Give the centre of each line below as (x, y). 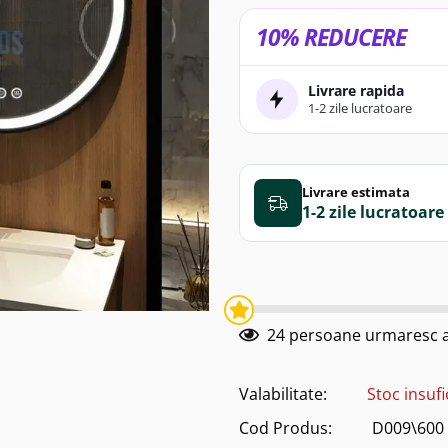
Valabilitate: (283, 394)
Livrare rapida (355, 91)
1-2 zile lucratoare (359, 108)
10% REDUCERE (331, 36)
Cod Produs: (285, 428)
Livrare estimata (356, 191)
